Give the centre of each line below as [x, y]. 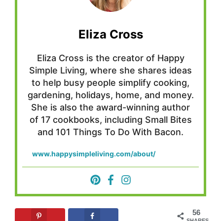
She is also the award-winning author [110, 107]
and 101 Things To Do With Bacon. [110, 132]
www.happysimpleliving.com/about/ [94, 153]
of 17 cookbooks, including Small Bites [110, 119]
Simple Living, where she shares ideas [110, 70]
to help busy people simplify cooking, [110, 82]
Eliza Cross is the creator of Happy [110, 58]
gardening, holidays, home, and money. [110, 95]
